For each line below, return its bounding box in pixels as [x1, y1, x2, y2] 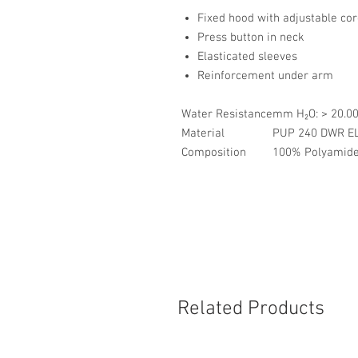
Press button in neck [197, 30, 304, 46]
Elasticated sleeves [197, 50, 300, 65]
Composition [181, 145, 246, 161]
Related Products [177, 297, 324, 322]
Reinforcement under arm [197, 69, 333, 84]
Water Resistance [181, 107, 272, 122]
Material [181, 126, 225, 141]
